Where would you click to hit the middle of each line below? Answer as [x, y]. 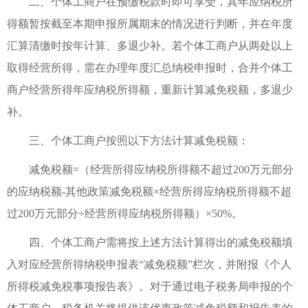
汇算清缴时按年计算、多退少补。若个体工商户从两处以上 [150, 45]
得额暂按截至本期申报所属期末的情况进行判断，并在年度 [150, 23]
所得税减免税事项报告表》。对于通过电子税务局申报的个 [150, 286]
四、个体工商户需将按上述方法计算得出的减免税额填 [150, 242]
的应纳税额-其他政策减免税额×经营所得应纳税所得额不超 [149, 191]
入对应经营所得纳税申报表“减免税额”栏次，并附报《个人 [149, 264]
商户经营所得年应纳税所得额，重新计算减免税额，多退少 [150, 89]
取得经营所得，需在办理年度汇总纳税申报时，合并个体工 [150, 67]
